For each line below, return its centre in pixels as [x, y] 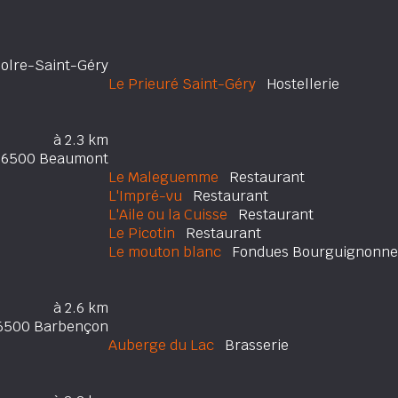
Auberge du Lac [161, 345]
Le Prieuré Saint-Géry [182, 84]
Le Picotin [142, 233]
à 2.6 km [81, 308]
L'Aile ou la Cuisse [168, 215]
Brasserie [251, 345]
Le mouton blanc [165, 252]
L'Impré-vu [145, 196]
